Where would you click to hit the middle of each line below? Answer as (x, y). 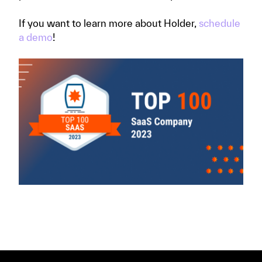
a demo (36, 37)
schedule (220, 23)
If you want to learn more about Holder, (109, 23)
